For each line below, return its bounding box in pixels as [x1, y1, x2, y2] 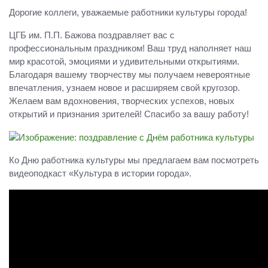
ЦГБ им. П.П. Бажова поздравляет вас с [9, 30, 175, 41]
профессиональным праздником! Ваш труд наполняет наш [9, 43, 251, 54]
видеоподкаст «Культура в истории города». [9, 168, 191, 179]
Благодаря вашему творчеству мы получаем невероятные [9, 69, 250, 80]
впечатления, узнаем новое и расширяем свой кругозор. [9, 83, 240, 93]
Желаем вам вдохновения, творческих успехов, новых [9, 96, 234, 106]
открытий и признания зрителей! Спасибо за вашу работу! [9, 109, 249, 120]
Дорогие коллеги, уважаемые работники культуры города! [9, 7, 247, 18]
